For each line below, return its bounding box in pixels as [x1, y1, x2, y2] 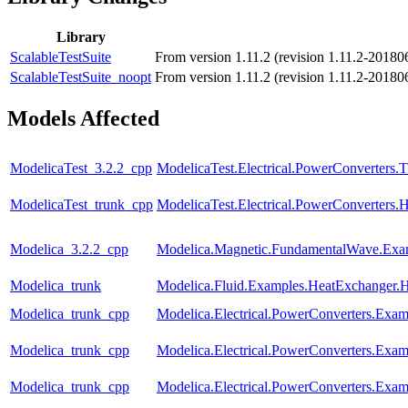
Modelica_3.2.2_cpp [10, 241, 128, 258]
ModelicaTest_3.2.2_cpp [10, 160, 152, 177]
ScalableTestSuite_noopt [10, 69, 151, 86]
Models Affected [7, 107, 159, 131]
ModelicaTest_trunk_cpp [10, 197, 153, 213]
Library [56, 29, 106, 46]
